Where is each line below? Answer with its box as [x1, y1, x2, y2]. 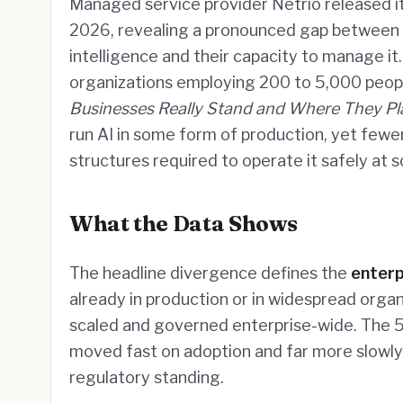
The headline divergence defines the [69, 264, 351, 282]
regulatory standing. [69, 368, 224, 387]
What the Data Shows [69, 210, 298, 237]
